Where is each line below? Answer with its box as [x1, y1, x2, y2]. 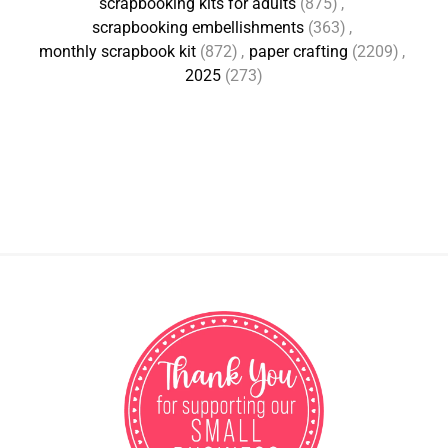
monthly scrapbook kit [38, 41, 196, 61]
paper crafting [248, 41, 348, 61]
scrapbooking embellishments [91, 17, 304, 37]
